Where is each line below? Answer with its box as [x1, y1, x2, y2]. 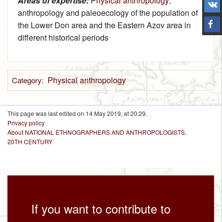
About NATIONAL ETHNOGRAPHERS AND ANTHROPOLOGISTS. [7, 128, 186, 137]
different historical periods [18, 32, 109, 44]
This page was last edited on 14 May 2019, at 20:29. [7, 109, 147, 118]
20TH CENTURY [7, 137, 53, 146]
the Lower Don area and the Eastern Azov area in [18, 19, 191, 31]
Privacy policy [7, 118, 45, 127]
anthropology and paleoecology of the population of [18, 7, 198, 19]
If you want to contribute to [31, 199, 170, 217]
